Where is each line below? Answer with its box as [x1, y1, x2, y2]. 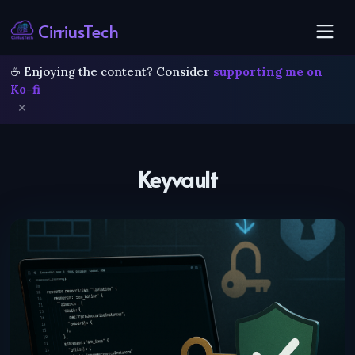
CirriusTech [34, 19, 120, 44]
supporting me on [213, 64, 323, 80]
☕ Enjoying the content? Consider [10, 64, 214, 80]
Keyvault [137, 163, 218, 194]
